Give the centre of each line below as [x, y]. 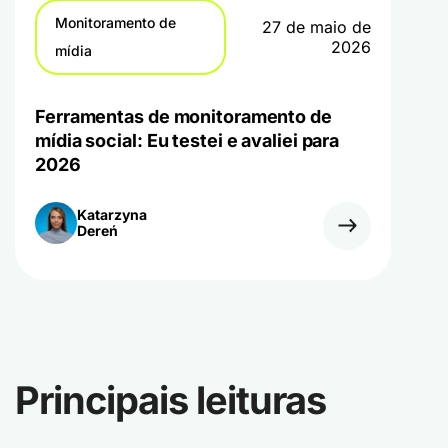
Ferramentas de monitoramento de [183, 116]
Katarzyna [112, 214]
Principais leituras [170, 399]
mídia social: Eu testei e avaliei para [187, 140]
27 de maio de [317, 26]
